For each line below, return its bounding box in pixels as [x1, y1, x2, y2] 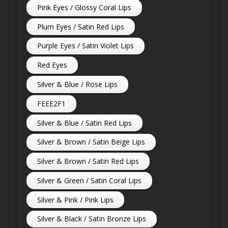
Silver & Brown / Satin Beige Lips [37, 137, 146, 147]
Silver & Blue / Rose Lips [37, 79, 118, 89]
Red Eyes [37, 60, 68, 70]
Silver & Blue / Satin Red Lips [37, 118, 132, 128]
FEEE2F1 [37, 98, 66, 108]
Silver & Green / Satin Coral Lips [37, 175, 142, 185]
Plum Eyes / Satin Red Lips [37, 21, 125, 32]
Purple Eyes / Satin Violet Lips [37, 41, 134, 51]
